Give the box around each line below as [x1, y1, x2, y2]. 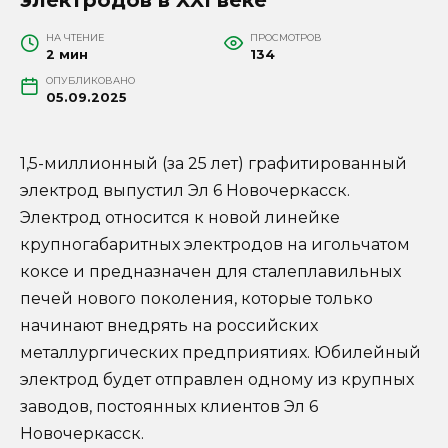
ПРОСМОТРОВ [249, 31, 322, 43]
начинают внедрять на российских [20, 315, 318, 335]
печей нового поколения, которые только [20, 288, 373, 308]
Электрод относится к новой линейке [20, 207, 340, 227]
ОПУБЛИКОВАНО [45, 74, 135, 86]
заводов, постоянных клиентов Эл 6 [20, 396, 318, 416]
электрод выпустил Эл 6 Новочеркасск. [20, 180, 350, 200]
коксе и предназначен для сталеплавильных [20, 261, 401, 281]
